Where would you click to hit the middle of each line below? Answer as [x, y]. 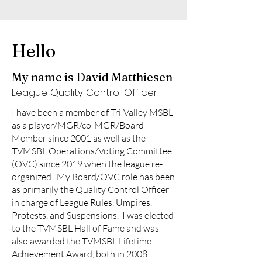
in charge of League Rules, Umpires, [82, 202]
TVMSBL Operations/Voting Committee [92, 151]
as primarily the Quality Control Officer [90, 189]
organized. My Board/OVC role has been [93, 177]
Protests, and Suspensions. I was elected [93, 215]
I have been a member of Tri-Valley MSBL [92, 112]
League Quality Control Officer [85, 92]
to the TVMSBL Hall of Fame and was [85, 228]
